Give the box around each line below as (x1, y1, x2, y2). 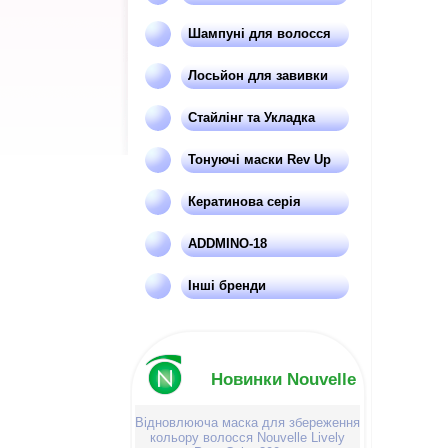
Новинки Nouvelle (211, 369, 356, 389)
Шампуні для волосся (188, 26, 331, 41)
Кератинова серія (188, 194, 301, 209)
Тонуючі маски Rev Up (188, 152, 331, 167)
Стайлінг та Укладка (188, 110, 315, 125)
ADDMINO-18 (188, 236, 267, 251)
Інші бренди (188, 278, 266, 293)
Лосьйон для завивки (188, 68, 328, 83)
